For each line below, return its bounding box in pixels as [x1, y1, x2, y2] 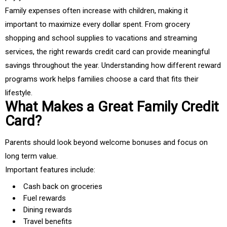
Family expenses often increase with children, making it [5, 6, 188, 16]
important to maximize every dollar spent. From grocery [5, 20, 190, 29]
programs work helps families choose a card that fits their [5, 74, 199, 84]
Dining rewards [23, 205, 72, 215]
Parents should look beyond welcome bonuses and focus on [5, 138, 208, 147]
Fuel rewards [23, 194, 66, 203]
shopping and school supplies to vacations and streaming [5, 33, 197, 43]
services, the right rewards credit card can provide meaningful [5, 47, 210, 57]
